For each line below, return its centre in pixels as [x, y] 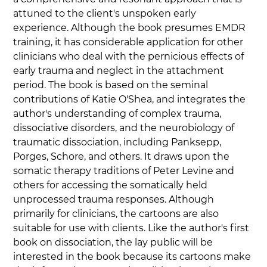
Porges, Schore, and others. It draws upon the [123, 157]
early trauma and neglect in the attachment [120, 71]
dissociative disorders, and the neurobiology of [125, 128]
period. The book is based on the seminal [112, 85]
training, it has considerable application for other [130, 42]
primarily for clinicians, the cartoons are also [117, 214]
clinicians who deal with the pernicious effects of [130, 57]
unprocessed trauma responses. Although [115, 200]
